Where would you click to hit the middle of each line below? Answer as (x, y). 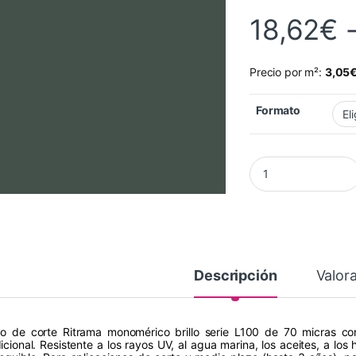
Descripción (236, 276)
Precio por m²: (287, 72)
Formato (279, 110)
